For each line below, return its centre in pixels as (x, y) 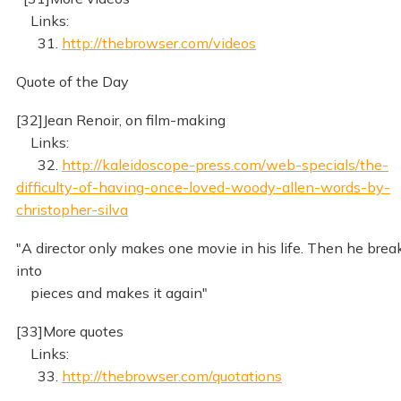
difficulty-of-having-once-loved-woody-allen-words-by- (203, 187)
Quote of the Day (72, 82)
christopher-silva (72, 209)
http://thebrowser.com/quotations (171, 375)
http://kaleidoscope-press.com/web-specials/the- (225, 164)
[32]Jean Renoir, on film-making (120, 119)
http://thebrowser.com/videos (158, 43)
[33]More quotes (69, 331)
